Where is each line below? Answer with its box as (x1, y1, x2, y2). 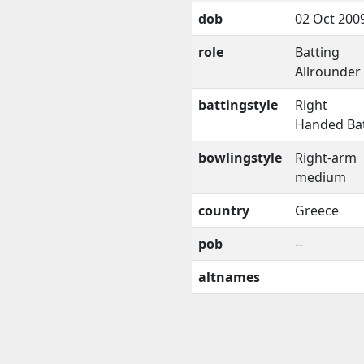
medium (295, 167, 346, 186)
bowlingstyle (198, 148, 282, 167)
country (198, 201, 249, 219)
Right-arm (295, 148, 357, 167)
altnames (198, 267, 260, 286)
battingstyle (198, 95, 278, 114)
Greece (295, 201, 339, 219)
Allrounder (295, 62, 361, 80)
